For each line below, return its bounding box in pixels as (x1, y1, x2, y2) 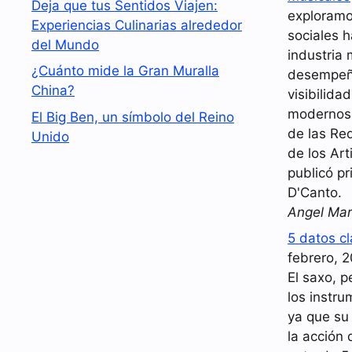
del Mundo (31, 36, 99, 53)
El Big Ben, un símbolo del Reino (31, 108, 234, 125)
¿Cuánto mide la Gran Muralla (31, 63, 219, 79)
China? (31, 82, 75, 98)
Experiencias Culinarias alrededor (31, 16, 242, 33)
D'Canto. (288, 184, 342, 200)
